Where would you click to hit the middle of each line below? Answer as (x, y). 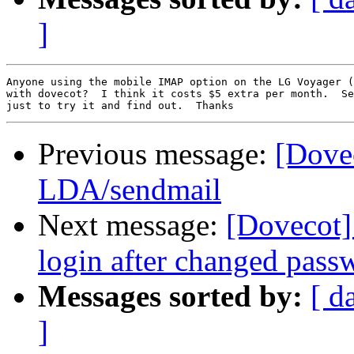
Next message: (132, 225)
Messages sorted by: (170, 296)
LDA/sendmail (130, 190)
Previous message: (156, 154)
